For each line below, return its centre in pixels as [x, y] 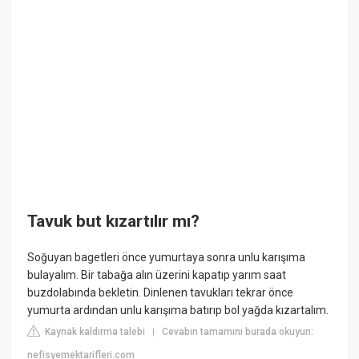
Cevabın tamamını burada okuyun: [238, 332]
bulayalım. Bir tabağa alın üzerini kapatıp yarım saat [157, 275]
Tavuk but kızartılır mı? [114, 221]
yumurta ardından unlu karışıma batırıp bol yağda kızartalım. [178, 311]
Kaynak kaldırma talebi [94, 332]
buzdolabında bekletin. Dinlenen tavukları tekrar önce [161, 293]
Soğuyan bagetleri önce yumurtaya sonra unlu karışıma [167, 258]
